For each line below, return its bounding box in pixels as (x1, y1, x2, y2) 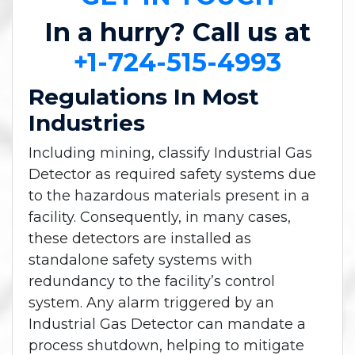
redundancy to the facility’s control (29, 273, 275, 291)
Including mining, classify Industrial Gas (29, 144, 312, 162)
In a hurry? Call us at (44, 17, 311, 48)
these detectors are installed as (29, 230, 251, 248)
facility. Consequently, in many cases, (29, 208, 291, 227)
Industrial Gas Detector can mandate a (29, 315, 306, 334)
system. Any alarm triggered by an (29, 294, 274, 312)
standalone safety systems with (29, 251, 253, 269)
